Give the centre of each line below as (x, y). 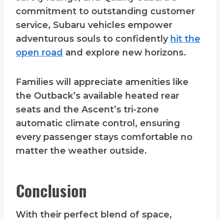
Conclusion (51, 191)
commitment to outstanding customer (105, 12)
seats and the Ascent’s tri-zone (87, 110)
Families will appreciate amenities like (102, 82)
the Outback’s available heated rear (97, 96)
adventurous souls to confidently (93, 39)
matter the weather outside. (81, 151)
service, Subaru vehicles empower (94, 25)
